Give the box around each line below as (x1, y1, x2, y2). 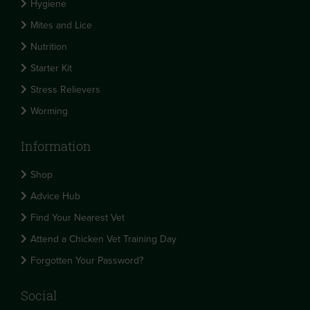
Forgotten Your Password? (30, 255, 143, 266)
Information (21, 138, 91, 154)
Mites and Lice (30, 19, 92, 31)
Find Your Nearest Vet (30, 212, 125, 224)
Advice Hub (30, 190, 80, 202)
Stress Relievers (30, 84, 100, 95)
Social (21, 287, 57, 304)
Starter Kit (30, 62, 72, 74)
